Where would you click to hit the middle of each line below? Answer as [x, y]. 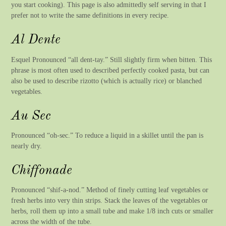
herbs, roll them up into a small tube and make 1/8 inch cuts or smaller [112, 211]
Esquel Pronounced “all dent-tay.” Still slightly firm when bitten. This [112, 59]
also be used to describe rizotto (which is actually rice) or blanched [107, 80]
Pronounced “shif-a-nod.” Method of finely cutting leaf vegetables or [110, 190]
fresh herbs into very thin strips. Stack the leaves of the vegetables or [110, 201]
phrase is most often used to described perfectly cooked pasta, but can [110, 70]
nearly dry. [27, 146]
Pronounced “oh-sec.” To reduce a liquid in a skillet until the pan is [107, 135]
